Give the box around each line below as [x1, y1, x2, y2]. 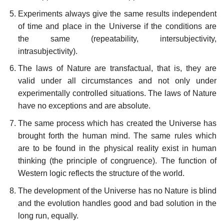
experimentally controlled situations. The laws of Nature [17, 89, 216, 98]
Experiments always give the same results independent [17, 9, 216, 18]
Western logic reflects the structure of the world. [17, 169, 184, 178]
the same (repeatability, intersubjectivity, [17, 34, 216, 43]
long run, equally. [17, 211, 78, 220]
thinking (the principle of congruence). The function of [17, 156, 216, 165]
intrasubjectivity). [17, 46, 77, 55]
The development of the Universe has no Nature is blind [17, 186, 216, 195]
